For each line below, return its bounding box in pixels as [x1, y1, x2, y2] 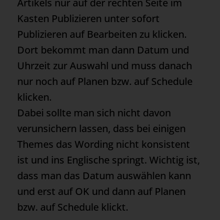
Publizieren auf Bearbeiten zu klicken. [17, 27, 187, 41]
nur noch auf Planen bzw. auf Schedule [17, 74, 192, 88]
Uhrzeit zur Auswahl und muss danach [17, 58, 192, 72]
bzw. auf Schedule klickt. [17, 200, 128, 214]
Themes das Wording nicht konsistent [17, 137, 190, 151]
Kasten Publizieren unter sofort [17, 11, 160, 25]
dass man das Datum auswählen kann [17, 168, 191, 182]
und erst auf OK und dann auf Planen [17, 184, 186, 198]
